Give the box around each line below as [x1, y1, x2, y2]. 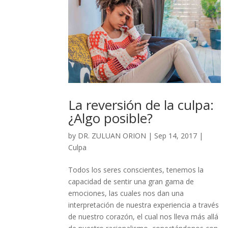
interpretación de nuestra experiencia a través [68, 200, 219, 210]
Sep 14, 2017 [154, 131, 197, 141]
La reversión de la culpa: [68, 96, 214, 115]
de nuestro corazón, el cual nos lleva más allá [68, 212, 219, 222]
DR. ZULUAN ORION [78, 131, 147, 141]
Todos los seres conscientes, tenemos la [68, 165, 204, 175]
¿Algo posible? [68, 109, 153, 128]
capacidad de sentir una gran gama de [68, 177, 194, 187]
